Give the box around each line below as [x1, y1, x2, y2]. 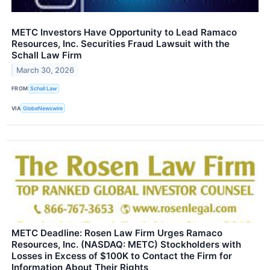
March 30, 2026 [16, 65, 75, 75]
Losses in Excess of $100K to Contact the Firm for [11, 250, 232, 262]
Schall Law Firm [11, 49, 82, 61]
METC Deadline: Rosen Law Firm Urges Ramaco [11, 227, 222, 239]
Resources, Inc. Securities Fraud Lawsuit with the [11, 37, 230, 49]
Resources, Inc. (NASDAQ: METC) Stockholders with [11, 239, 241, 251]
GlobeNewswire [23, 104, 63, 111]
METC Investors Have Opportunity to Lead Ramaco [11, 26, 237, 38]
